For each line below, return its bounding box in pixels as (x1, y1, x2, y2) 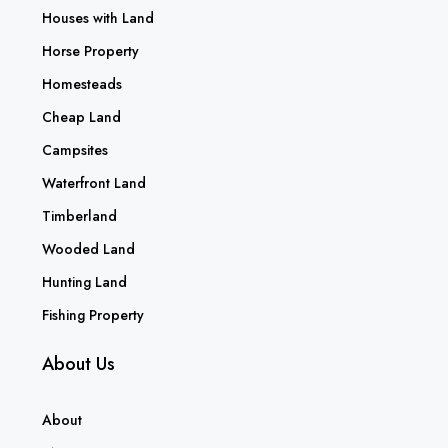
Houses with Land (42, 7, 154, 28)
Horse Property (42, 40, 139, 61)
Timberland (42, 205, 117, 226)
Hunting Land (42, 271, 127, 292)
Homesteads (42, 73, 122, 94)
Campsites (42, 139, 108, 160)
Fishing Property (42, 304, 144, 325)
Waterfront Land (42, 172, 146, 193)
